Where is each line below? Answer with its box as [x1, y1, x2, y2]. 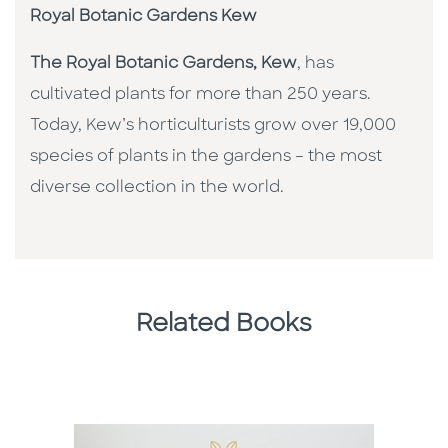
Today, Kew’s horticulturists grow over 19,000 [30, 118, 396, 135]
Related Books [136, 313, 312, 338]
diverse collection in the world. [30, 180, 284, 197]
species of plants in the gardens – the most [30, 149, 382, 166]
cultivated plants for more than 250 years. [30, 87, 371, 104]
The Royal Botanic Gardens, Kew [30, 56, 297, 73]
